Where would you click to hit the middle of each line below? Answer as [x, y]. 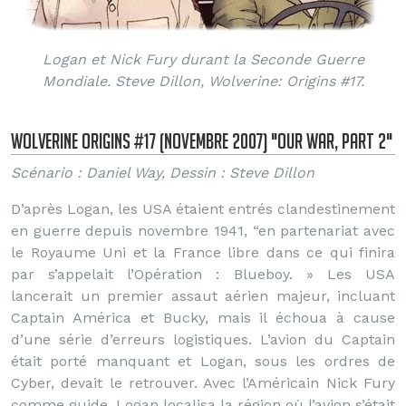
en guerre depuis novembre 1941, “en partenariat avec [203, 231]
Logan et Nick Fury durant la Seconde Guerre [203, 59]
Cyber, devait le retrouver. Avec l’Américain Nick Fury [203, 383]
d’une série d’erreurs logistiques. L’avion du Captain [203, 339]
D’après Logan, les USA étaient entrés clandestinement [203, 209]
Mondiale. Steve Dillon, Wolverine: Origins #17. [203, 81]
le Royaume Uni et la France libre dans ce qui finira [203, 252]
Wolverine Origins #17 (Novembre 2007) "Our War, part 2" [202, 141]
